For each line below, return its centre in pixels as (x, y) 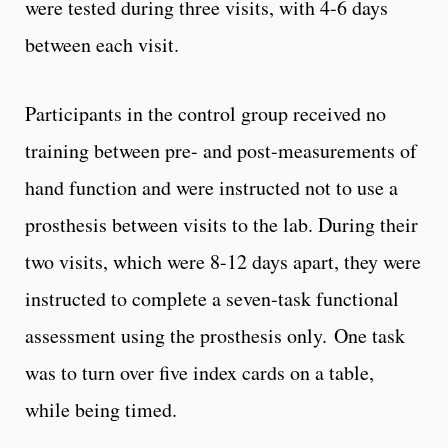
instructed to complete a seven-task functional (212, 299)
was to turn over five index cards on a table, (199, 373)
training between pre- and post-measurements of (221, 151)
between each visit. (102, 45)
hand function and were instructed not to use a (211, 188)
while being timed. (101, 410)
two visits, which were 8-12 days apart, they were (223, 262)
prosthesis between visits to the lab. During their (221, 225)
